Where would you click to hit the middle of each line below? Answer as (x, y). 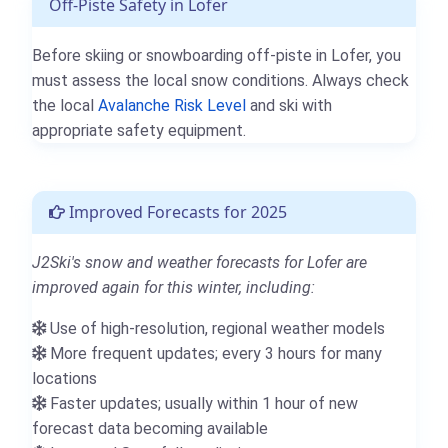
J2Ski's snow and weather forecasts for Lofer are (199, 262)
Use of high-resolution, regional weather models (215, 328)
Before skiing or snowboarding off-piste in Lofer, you (216, 55)
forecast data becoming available (150, 428)
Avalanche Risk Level (172, 105)
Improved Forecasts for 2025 (176, 211)
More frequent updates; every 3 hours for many (214, 353)
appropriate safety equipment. (139, 130)
